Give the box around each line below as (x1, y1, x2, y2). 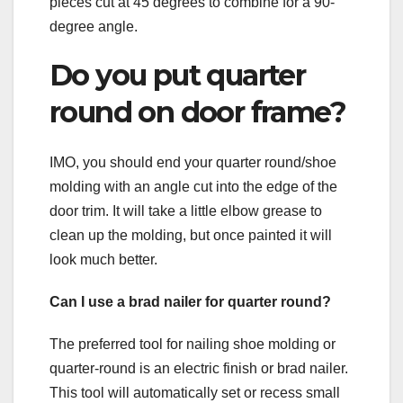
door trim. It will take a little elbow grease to (49, 203, 322, 219)
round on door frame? (49, 94, 345, 130)
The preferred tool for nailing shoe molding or (49, 336, 336, 353)
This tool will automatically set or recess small (49, 385, 340, 401)
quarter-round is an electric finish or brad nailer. (49, 361, 348, 377)
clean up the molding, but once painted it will (49, 228, 332, 244)
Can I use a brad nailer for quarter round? (49, 294, 331, 310)
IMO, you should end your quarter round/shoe (49, 155, 336, 171)
